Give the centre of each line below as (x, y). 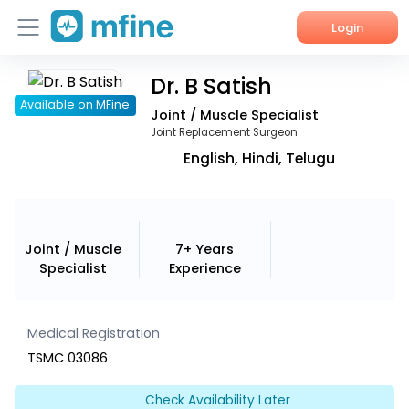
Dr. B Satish (211, 86)
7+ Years (204, 249)
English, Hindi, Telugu (260, 159)
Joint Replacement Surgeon (224, 132)
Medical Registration (94, 334)
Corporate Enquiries (89, 209)
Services (51, 126)
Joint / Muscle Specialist (234, 115)
